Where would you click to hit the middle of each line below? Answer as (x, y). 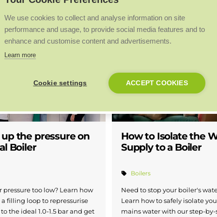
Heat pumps (117, 36)
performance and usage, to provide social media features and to (105, 29)
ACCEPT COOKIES (157, 83)
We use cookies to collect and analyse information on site (95, 17)
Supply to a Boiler (161, 147)
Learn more (20, 55)
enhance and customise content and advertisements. (88, 41)
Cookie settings (60, 83)
